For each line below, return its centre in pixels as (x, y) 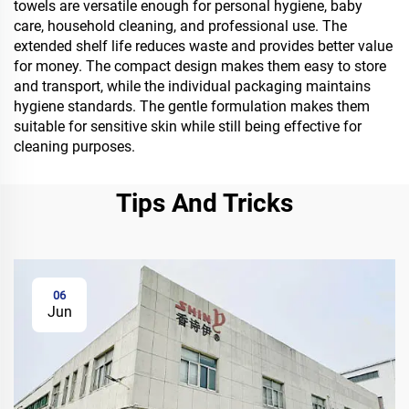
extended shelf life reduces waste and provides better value (203, 47)
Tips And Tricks (204, 204)
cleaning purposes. (74, 147)
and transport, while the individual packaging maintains (192, 87)
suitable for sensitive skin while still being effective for (188, 127)
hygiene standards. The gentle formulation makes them (192, 107)
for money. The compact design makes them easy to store (200, 67)
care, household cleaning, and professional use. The (180, 26)
